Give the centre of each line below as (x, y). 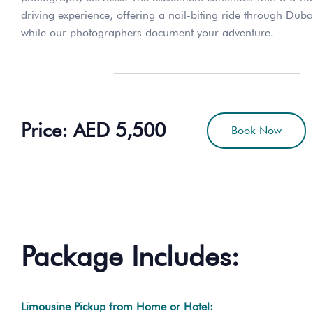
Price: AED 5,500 (93, 130)
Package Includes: (130, 255)
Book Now (256, 130)
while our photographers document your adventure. (147, 32)
